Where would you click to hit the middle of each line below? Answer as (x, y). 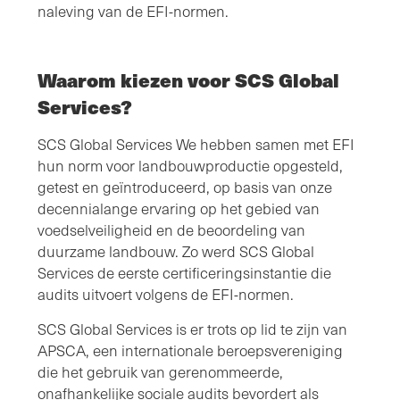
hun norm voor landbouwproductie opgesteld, (190, 165)
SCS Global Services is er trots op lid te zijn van (192, 329)
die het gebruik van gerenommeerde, (160, 371)
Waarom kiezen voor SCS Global (188, 79)
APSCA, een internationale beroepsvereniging (190, 350)
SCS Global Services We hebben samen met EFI (196, 144)
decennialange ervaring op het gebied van (179, 208)
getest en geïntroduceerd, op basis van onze (185, 187)
